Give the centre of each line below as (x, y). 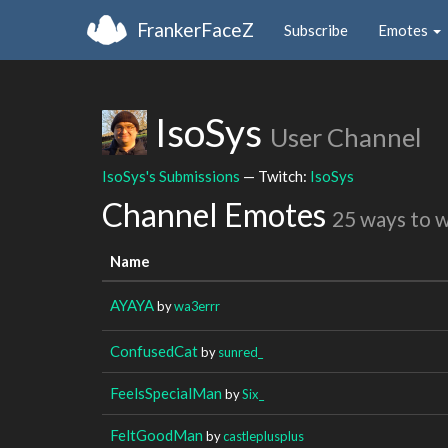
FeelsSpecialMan (166, 392)
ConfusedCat (154, 350)
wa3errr (197, 305)
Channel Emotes (217, 214)
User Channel (345, 137)
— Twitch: (275, 175)
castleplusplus (263, 435)
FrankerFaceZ (195, 29)
